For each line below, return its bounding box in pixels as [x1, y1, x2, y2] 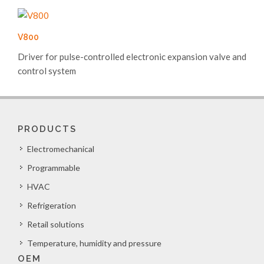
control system [18, 65, 76, 76]
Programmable [27, 163, 80, 173]
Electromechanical [27, 144, 94, 154]
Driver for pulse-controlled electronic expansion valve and [18, 51, 246, 62]
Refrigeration [27, 200, 76, 210]
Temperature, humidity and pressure [27, 238, 161, 248]
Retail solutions [27, 219, 84, 229]
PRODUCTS [18, 124, 77, 134]
